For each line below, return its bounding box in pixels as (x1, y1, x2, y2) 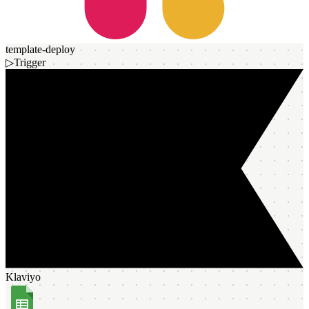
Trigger (14, 57, 46, 69)
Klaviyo (6, 271, 41, 283)
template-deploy (6, 43, 75, 56)
